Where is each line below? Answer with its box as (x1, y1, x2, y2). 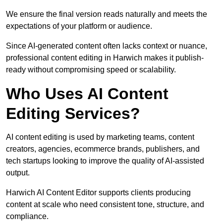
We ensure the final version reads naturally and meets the (6, 10, 207, 19)
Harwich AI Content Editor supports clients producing (6, 188, 191, 197)
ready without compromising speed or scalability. (6, 65, 176, 74)
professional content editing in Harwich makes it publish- (6, 54, 204, 62)
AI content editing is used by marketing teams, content (6, 133, 194, 142)
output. (6, 168, 30, 177)
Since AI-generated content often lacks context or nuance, (6, 42, 207, 51)
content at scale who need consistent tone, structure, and (6, 200, 204, 209)
